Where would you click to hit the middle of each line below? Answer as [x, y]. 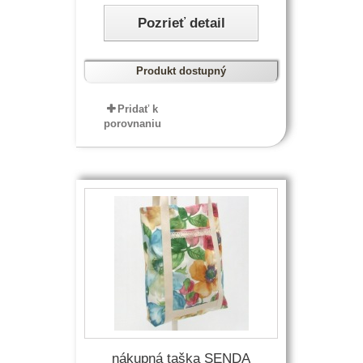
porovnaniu [133, 124]
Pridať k [138, 109]
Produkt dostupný [181, 71]
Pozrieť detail [181, 23]
